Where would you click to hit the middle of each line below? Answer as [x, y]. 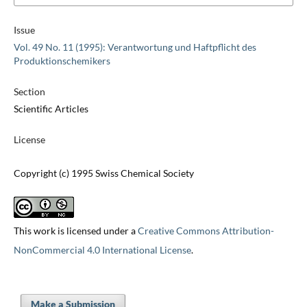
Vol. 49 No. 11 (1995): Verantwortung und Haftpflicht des [135, 47]
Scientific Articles [51, 109]
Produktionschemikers [62, 61]
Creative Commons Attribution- [206, 231]
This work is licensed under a [75, 231]
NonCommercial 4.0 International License [102, 250]
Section [29, 92]
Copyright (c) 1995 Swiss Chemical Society [103, 173]
